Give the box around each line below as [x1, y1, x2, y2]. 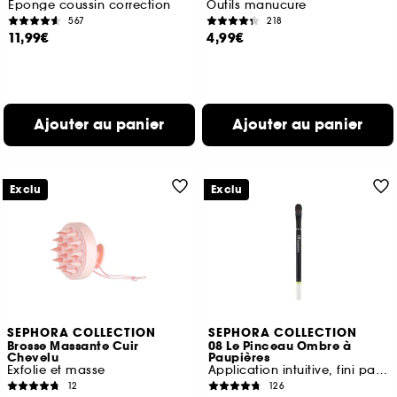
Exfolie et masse [6, 362, 105, 378]
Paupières [207, 350, 270, 367]
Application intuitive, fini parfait [375, 362, 387, 378]
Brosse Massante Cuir [6, 339, 139, 355]
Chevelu [6, 350, 59, 367]
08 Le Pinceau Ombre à [207, 339, 352, 355]
